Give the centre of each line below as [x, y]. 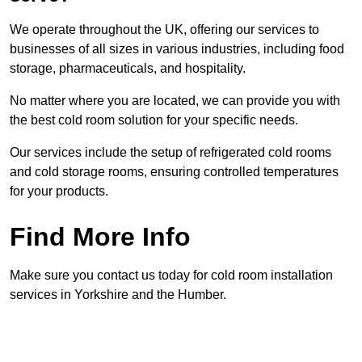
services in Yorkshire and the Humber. [118, 295]
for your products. [59, 192]
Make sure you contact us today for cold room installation [171, 276]
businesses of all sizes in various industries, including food [177, 49]
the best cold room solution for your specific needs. [154, 120]
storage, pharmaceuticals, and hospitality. [128, 69]
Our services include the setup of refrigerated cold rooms [170, 153]
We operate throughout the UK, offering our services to [164, 30]
